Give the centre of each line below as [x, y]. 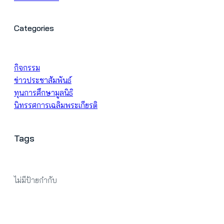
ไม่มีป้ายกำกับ [35, 180]
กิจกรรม [27, 68]
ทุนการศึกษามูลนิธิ [43, 93]
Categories [34, 28]
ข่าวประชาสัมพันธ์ [43, 80]
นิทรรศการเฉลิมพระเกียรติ [56, 105]
